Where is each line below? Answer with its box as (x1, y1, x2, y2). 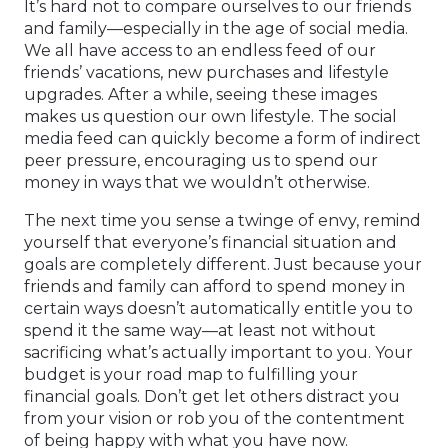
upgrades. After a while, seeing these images (24, 84, 377, 104)
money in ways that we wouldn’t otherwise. (24, 172, 370, 192)
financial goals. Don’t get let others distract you (24, 386, 400, 406)
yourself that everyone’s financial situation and (24, 232, 397, 252)
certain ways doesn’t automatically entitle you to (24, 298, 413, 318)
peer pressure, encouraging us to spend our (24, 150, 378, 170)
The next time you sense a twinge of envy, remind (24, 210, 421, 230)
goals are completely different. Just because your (24, 254, 422, 274)
